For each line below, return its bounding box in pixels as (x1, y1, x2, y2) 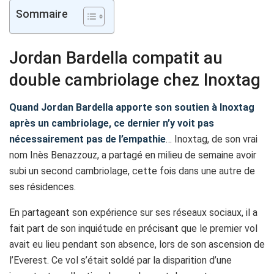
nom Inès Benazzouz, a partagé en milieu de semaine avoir (9, 149, 256, 161)
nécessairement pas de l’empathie (9, 133, 166, 146)
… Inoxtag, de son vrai (166, 133, 257, 146)
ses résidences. (9, 181, 76, 193)
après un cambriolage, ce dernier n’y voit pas (9, 117, 214, 130)
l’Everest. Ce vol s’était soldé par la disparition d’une (9, 254, 232, 267)
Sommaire (16, 8, 68, 21)
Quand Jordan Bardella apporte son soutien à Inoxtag (9, 102, 254, 114)
